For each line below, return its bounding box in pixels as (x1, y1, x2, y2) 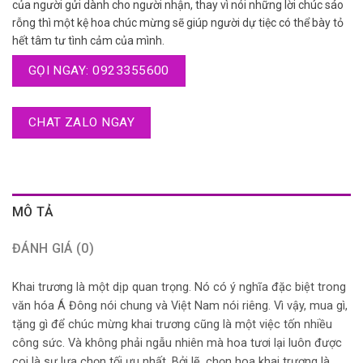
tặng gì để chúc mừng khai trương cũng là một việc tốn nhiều (12, 318, 332, 332)
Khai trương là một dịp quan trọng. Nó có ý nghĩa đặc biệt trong (12, 280, 346, 295)
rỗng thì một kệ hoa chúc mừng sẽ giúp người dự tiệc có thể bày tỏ (12, 15, 344, 29)
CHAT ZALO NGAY (28, 114, 135, 130)
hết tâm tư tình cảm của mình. (12, 33, 164, 47)
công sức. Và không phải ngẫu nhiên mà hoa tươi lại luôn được (12, 336, 342, 351)
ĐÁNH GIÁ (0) (12, 240, 94, 256)
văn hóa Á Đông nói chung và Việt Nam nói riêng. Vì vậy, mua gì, (12, 299, 348, 314)
